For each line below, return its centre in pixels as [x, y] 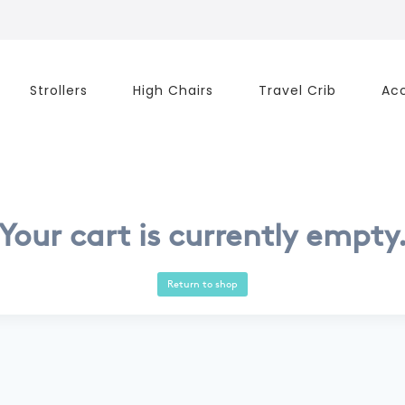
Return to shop [202, 283]
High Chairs [173, 90]
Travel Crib [297, 90]
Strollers [58, 90]
